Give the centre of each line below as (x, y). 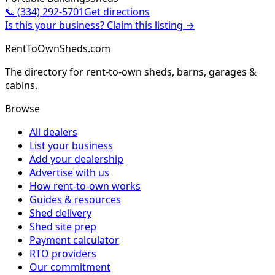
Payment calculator (74, 240)
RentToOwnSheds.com (58, 49)
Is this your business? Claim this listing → (100, 25)
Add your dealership (76, 159)
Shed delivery (60, 213)
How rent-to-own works (85, 186)
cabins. (21, 86)
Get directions (117, 12)
